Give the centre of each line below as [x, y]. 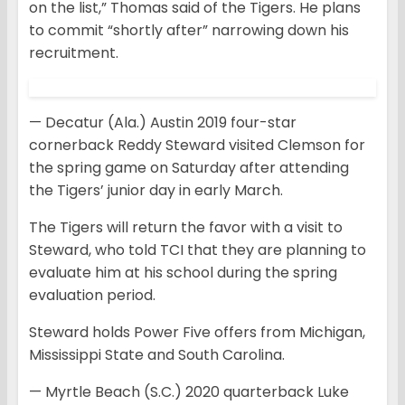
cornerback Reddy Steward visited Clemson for [197, 146]
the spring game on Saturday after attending [189, 168]
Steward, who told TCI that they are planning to [198, 250]
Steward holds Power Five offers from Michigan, [197, 333]
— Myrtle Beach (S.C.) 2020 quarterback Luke [189, 392]
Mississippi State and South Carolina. [157, 355]
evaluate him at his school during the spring [183, 273]
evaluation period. [92, 296]
